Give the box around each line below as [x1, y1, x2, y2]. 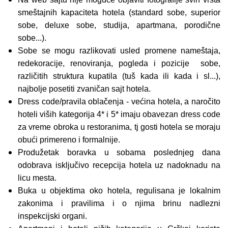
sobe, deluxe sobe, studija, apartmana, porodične [18, 20, 220, 30]
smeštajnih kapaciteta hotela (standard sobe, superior [18, 8, 220, 17]
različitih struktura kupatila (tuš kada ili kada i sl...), [18, 71, 220, 80]
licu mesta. [18, 173, 56, 182]
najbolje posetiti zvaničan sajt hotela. [18, 84, 151, 93]
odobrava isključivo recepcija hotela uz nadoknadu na [18, 160, 220, 169]
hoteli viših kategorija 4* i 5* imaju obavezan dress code [18, 109, 220, 119]
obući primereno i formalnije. [18, 135, 120, 144]
